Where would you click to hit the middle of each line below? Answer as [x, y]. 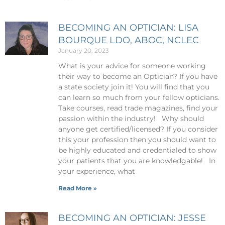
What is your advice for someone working [132, 66]
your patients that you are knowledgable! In [137, 160]
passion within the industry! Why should [131, 118]
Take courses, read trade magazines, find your [138, 108]
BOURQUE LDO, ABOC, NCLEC [128, 40]
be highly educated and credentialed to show [137, 150]
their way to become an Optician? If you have [138, 76]
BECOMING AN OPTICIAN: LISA [128, 27]
